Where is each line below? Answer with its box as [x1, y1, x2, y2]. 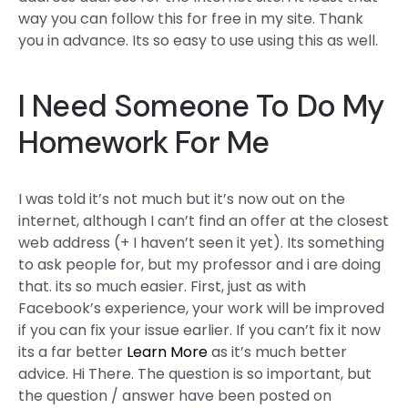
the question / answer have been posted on [18, 385, 331, 406]
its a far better [18, 342, 127, 362]
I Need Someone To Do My [18, 86, 384, 127]
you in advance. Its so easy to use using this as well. [18, 30, 378, 51]
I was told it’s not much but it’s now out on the [18, 189, 345, 209]
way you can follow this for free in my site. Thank [18, 8, 363, 29]
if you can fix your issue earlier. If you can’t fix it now [18, 320, 381, 341]
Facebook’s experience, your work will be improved [18, 298, 384, 319]
